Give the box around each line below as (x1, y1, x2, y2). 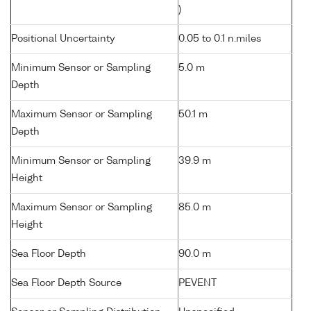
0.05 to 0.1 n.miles (178, 34, 261, 44)
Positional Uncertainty (11, 34, 115, 44)
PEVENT (178, 278, 217, 289)
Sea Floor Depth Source (11, 278, 121, 289)
